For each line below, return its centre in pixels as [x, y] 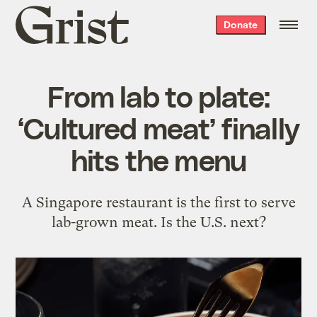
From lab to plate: [158, 95]
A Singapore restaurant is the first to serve [158, 202]
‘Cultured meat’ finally [158, 127]
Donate [240, 24]
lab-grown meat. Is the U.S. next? [158, 222]
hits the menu [158, 159]
